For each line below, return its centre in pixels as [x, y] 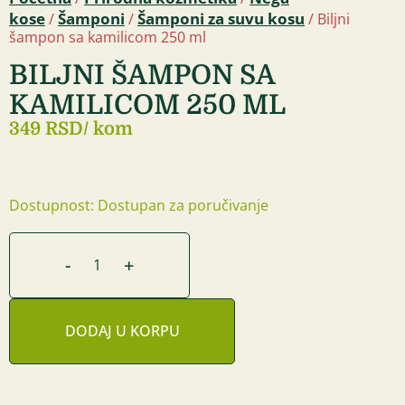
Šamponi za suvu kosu [221, 18]
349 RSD [46, 128]
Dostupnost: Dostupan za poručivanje [139, 205]
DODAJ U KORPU [122, 330]
